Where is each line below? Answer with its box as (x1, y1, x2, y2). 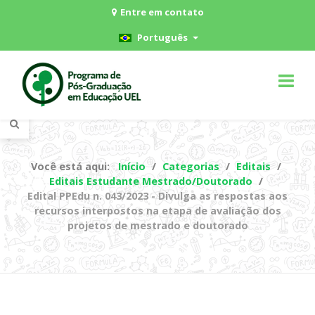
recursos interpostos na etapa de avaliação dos (34, 204, 281, 218)
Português (135, 31, 188, 44)
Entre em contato (120, 6, 204, 18)
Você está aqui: (30, 160, 115, 174)
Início (117, 160, 146, 174)
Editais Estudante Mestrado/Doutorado (49, 174, 252, 188)
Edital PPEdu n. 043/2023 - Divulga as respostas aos (27, 189, 288, 203)
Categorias (162, 160, 219, 174)
